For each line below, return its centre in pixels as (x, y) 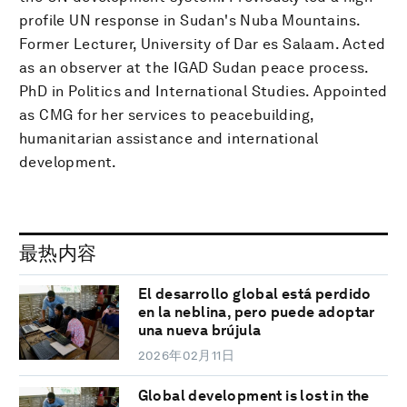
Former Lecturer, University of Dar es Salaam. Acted (203, 44)
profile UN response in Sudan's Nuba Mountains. (190, 20)
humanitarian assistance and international (169, 138)
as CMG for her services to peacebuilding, (167, 114)
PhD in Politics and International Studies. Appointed (203, 91)
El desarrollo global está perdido (254, 294)
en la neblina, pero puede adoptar (256, 313)
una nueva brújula (199, 331)
